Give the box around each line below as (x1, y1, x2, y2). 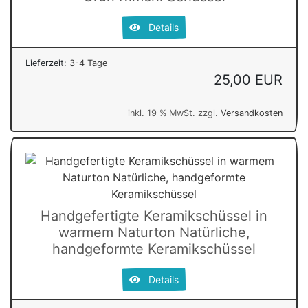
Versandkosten (221, 107, 283, 118)
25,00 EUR (214, 71, 283, 88)
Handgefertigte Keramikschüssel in (41, 207, 267, 224)
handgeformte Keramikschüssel (52, 240, 256, 257)
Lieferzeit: (25, 57, 69, 68)
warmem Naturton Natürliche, (58, 223, 250, 241)
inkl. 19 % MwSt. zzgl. (128, 107, 221, 118)
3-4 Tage (69, 57, 107, 68)
